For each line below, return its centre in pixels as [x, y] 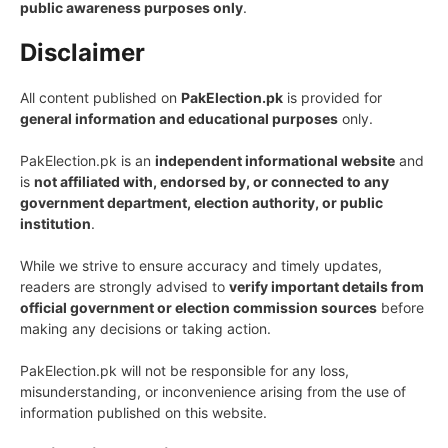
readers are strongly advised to [124, 286]
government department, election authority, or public [201, 202]
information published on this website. [143, 412]
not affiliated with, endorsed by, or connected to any [211, 181]
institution [55, 223]
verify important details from [326, 286]
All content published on [100, 97]
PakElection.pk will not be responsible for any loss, [184, 370]
